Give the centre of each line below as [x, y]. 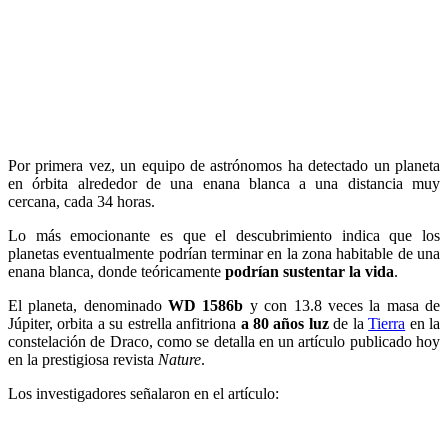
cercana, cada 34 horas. [81, 201]
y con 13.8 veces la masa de [342, 305]
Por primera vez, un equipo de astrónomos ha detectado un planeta [224, 165]
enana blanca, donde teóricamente [116, 271]
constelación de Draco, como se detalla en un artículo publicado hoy [224, 341]
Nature [179, 359]
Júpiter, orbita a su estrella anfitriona [124, 323]
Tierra [387, 323]
